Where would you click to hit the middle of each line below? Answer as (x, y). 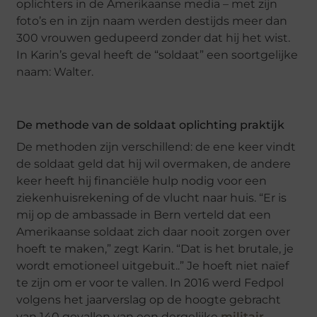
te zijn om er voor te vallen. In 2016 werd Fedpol (150, 282)
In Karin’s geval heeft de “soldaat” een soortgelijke (157, 54)
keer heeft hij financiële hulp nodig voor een (142, 180)
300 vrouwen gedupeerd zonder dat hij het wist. (154, 38)
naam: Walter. (55, 71)
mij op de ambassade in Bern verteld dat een (144, 214)
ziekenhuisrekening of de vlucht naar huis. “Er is (152, 197)
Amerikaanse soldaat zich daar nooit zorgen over (154, 231)
